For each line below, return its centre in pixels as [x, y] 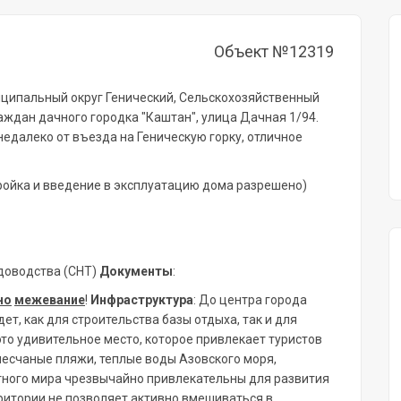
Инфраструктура [142, 300]
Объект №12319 [274, 51]
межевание [50, 300]
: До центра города [250, 300]
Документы [136, 271]
